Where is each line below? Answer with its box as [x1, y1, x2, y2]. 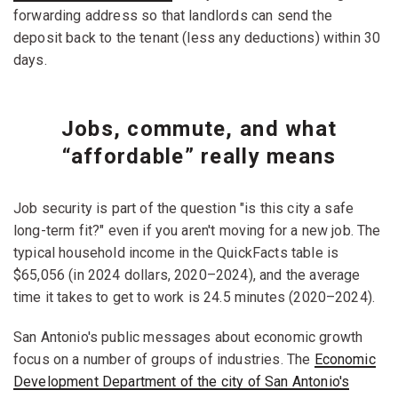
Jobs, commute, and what [60, 115, 338, 141]
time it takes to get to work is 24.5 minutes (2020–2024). [13, 288, 376, 306]
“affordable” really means [61, 143, 337, 169]
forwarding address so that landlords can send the [13, 6, 332, 24]
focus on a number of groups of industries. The [13, 350, 314, 368]
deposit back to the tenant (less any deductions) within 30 [13, 28, 381, 46]
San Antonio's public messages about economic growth [13, 328, 363, 346]
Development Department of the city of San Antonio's [13, 372, 350, 390]
